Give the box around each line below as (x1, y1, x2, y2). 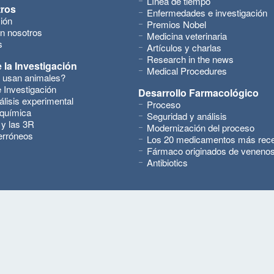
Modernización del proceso (147, 121, 254, 134)
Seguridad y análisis (147, 109, 227, 122)
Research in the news (147, 53, 234, 65)
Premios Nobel (147, 18, 206, 31)
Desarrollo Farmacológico (138, 86, 259, 100)
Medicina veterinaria (147, 29, 227, 42)
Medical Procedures (147, 64, 227, 77)
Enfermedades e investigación (147, 6, 267, 19)
